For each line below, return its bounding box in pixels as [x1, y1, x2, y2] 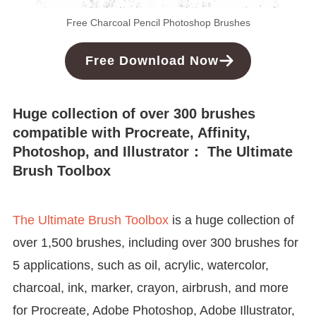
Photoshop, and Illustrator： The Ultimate [12, 144, 293, 160]
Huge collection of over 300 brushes [12, 106, 255, 122]
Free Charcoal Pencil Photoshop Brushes [66, 16, 250, 28]
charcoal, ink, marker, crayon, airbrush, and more [12, 280, 288, 295]
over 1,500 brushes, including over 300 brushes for [12, 235, 298, 250]
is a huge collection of [168, 212, 294, 227]
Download [119, 53, 186, 68]
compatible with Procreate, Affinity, [12, 125, 250, 141]
